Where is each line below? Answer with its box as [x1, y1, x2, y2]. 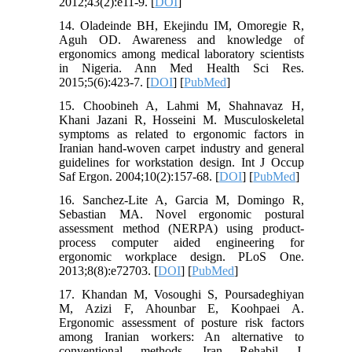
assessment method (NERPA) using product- [59, 222, 304, 236]
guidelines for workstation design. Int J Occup [59, 156, 304, 170]
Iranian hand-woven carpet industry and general [59, 141, 304, 156]
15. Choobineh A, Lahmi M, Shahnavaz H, [59, 99, 304, 113]
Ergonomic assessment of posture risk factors [59, 316, 304, 330]
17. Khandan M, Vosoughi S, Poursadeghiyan [59, 288, 304, 302]
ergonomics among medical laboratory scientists [59, 47, 304, 61]
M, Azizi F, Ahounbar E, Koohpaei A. [59, 302, 304, 316]
